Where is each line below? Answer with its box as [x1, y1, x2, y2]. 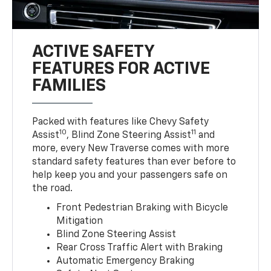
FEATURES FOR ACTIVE [32, 60, 211, 77]
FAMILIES [32, 77, 106, 94]
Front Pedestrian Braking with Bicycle [56, 203, 229, 213]
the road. [32, 183, 73, 194]
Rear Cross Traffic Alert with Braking [56, 243, 223, 253]
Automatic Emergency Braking [56, 256, 195, 266]
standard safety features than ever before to [32, 157, 237, 167]
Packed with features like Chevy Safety [32, 117, 209, 127]
